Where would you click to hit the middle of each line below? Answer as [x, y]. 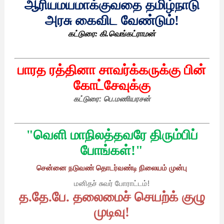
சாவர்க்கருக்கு [140, 70]
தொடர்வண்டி [117, 168]
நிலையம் [153, 168]
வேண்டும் [147, 21]
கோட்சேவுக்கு [112, 86]
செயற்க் [156, 197]
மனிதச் [86, 183]
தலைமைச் [102, 197]
